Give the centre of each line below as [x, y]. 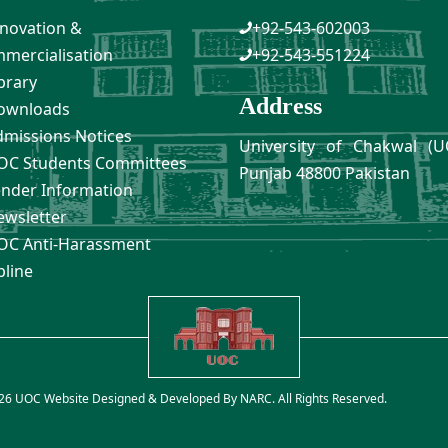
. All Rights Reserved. [330, 398]
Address [280, 105]
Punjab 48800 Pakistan [324, 172]
